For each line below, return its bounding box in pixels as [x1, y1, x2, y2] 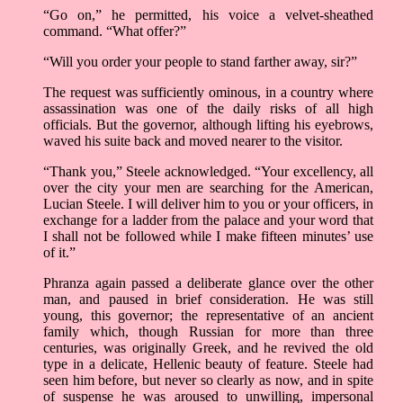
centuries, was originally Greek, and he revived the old [43, 340, 373, 356]
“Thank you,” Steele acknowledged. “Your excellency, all [43, 164, 373, 180]
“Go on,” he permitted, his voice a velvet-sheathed [43, 7, 373, 23]
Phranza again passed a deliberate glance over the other [43, 275, 373, 291]
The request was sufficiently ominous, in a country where [43, 85, 373, 101]
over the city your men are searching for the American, [43, 180, 373, 196]
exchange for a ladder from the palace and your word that [43, 212, 373, 228]
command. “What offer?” [43, 23, 186, 40]
